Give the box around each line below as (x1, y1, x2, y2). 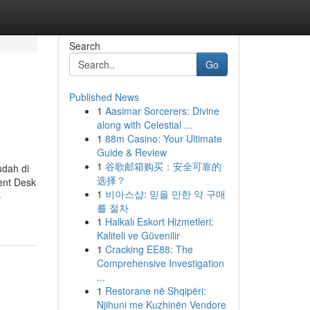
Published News (69, 90, 139, 104)
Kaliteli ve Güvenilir (96, 228, 180, 242)
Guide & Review (96, 145, 167, 159)
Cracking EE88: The (104, 242, 193, 256)
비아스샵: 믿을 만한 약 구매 (104, 187, 226, 201)
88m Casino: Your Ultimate (104, 131, 222, 145)
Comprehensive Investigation (96, 256, 224, 270)
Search (69, 39, 100, 53)
